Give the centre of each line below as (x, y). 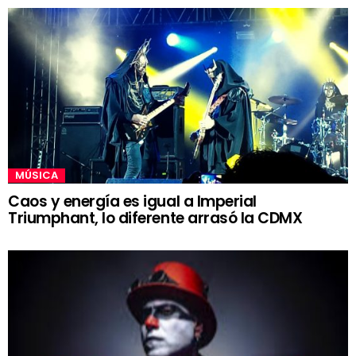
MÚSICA (37, 175)
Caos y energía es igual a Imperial (132, 201)
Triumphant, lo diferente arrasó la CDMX (155, 218)
